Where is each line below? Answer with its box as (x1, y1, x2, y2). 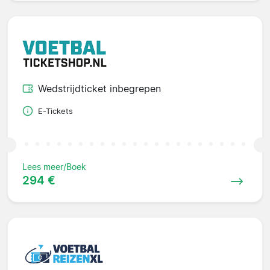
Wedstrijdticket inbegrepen (38, 82, 161, 95)
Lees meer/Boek (22, 161, 86, 172)
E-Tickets (38, 106, 73, 116)
